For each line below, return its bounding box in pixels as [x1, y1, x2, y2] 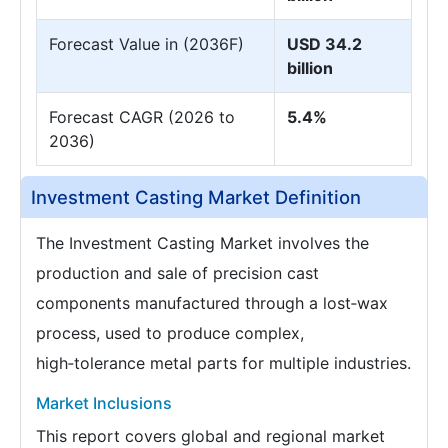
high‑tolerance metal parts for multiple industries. [36, 353, 411, 374]
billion [287, 58, 333, 79]
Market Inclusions [36, 393, 172, 414]
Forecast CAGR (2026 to [49, 107, 235, 128]
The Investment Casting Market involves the [36, 233, 369, 254]
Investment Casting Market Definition [31, 186, 361, 209]
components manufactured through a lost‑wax [36, 293, 388, 314]
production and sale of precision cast [36, 263, 319, 284]
